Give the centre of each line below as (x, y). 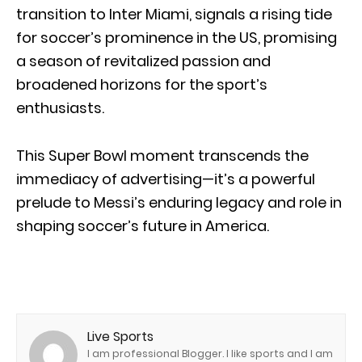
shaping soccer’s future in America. (143, 225)
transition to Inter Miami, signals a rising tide (174, 14)
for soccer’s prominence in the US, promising (177, 37)
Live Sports (120, 336)
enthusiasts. (60, 107)
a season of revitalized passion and (143, 61)
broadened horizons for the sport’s (142, 84)
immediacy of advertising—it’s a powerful (166, 179)
